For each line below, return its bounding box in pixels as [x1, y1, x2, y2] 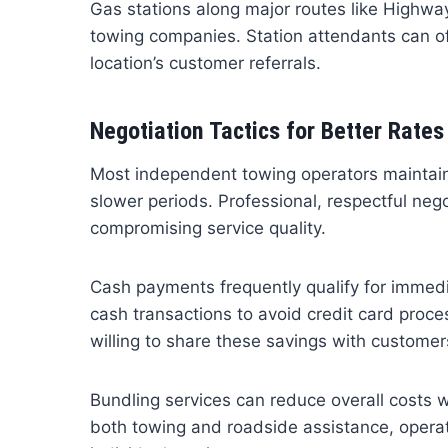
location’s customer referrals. [89, 53, 321, 74]
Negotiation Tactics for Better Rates [89, 117, 444, 146]
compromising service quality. [89, 218, 326, 239]
